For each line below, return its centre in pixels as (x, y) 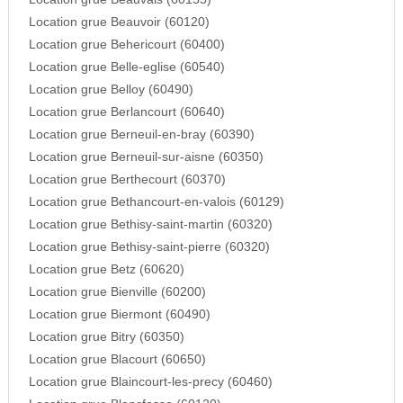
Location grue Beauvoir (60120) (119, 22)
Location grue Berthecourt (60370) (127, 180)
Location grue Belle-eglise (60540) (126, 67)
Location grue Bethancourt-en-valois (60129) (156, 202)
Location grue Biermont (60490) (119, 315)
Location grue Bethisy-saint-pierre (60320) (149, 247)
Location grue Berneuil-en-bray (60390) (141, 135)
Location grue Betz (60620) (106, 270)
